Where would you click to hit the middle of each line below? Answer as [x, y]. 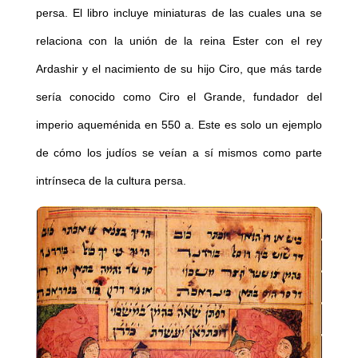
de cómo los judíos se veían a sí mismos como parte [179, 153]
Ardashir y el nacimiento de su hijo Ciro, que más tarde [179, 69]
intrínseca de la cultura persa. [111, 181]
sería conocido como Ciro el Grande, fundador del [179, 97]
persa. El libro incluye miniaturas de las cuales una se [179, 13]
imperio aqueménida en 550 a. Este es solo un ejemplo [179, 125]
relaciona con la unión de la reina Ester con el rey [179, 41]
